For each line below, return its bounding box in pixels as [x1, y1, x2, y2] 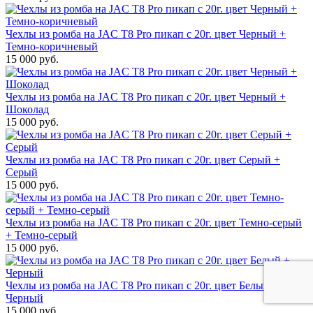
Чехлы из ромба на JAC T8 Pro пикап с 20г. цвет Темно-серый [6, 217, 302, 229]
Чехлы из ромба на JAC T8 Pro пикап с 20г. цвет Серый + [6, 154, 280, 166]
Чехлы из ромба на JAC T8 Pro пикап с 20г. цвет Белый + [6, 279, 279, 292]
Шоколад [6, 103, 49, 116]
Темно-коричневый [6, 41, 98, 53]
